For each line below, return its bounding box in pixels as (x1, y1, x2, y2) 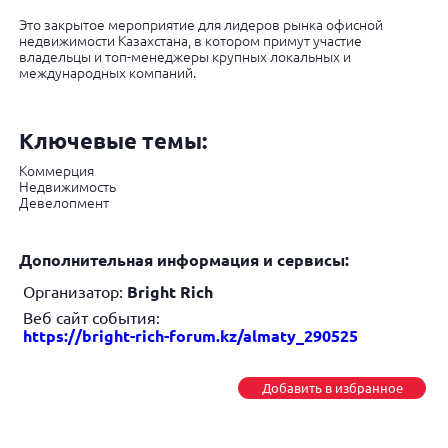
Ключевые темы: (18, 128, 207, 153)
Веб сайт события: (22, 309, 160, 327)
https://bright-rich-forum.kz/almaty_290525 (22, 327, 358, 345)
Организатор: (22, 283, 127, 301)
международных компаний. (18, 65, 196, 81)
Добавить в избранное (261, 380, 403, 395)
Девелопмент (18, 195, 109, 211)
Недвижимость (18, 179, 116, 195)
